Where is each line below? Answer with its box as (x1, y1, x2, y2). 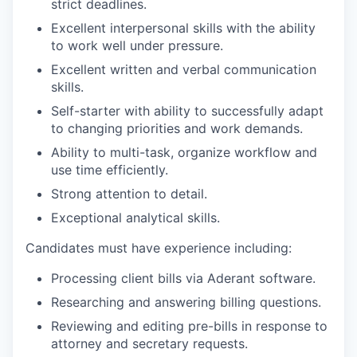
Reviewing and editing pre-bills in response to (51, 318, 328, 334)
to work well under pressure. (51, 37, 223, 53)
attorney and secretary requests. (51, 335, 248, 351)
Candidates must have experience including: (25, 240, 292, 256)
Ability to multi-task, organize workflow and (51, 144, 317, 160)
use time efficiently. (51, 162, 168, 178)
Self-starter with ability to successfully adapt (51, 103, 324, 119)
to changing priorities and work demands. (51, 120, 303, 136)
